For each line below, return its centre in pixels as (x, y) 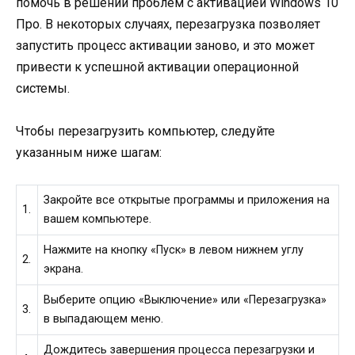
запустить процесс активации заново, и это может (165, 45)
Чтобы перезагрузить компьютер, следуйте (145, 131)
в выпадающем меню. (104, 319)
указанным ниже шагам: (89, 153)
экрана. (64, 269)
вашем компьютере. (98, 219)
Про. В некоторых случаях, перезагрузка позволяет (168, 24)
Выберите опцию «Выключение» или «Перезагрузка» (185, 300)
